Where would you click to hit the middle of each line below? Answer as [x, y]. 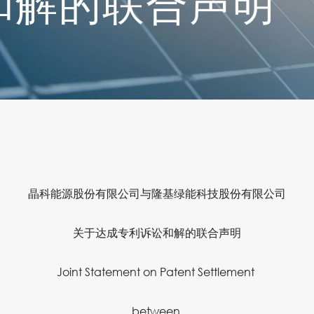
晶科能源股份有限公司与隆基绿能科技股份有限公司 [157, 193]
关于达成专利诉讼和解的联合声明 [157, 232]
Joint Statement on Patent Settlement [157, 272]
